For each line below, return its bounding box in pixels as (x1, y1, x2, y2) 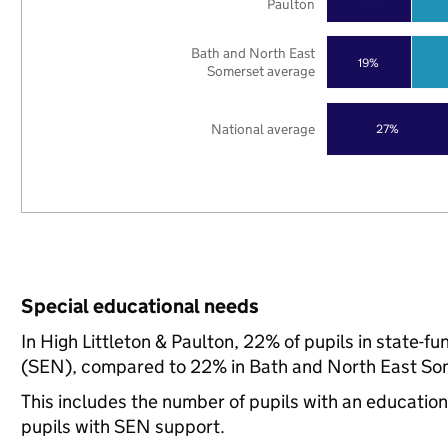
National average (211, 119, 316, 138)
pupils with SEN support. (20, 415, 225, 438)
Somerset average (207, 61, 316, 81)
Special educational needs (20, 294, 259, 318)
